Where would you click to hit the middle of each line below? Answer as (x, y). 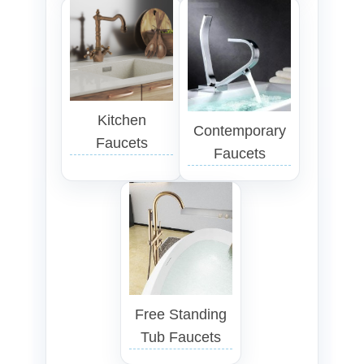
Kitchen (121, 121)
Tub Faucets (180, 337)
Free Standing (180, 314)
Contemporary (239, 130)
